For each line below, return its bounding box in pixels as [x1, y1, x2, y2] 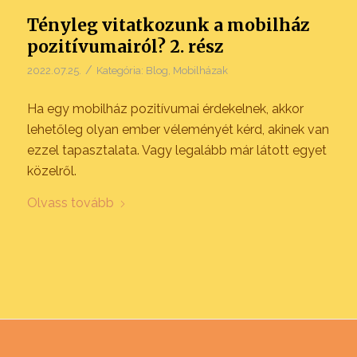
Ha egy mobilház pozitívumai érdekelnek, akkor [26, 100, 304, 116]
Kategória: [96, 65, 146, 77]
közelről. [26, 163, 76, 178]
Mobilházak [172, 65, 228, 77]
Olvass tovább [26, 194, 114, 210]
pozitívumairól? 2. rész [26, 36, 224, 58]
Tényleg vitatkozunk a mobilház [26, 14, 310, 37]
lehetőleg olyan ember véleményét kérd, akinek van [26, 121, 329, 137]
